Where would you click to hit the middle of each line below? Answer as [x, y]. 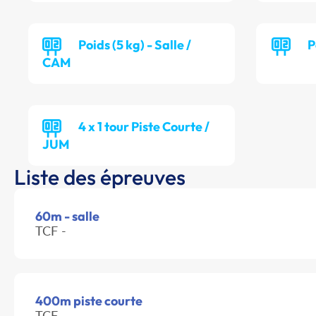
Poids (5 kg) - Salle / [135, 45]
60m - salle [67, 217]
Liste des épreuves [100, 177]
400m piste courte [89, 301]
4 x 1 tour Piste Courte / [144, 127]
